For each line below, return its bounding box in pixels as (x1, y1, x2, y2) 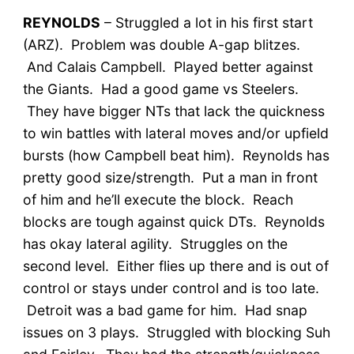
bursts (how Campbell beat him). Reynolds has (22, 146, 330, 164)
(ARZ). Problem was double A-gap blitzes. (22, 36, 300, 53)
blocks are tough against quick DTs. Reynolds (22, 213, 325, 230)
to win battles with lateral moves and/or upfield (22, 124, 329, 141)
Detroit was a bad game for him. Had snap (22, 301, 307, 318)
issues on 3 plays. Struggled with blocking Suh (22, 323, 330, 341)
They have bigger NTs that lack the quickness (22, 102, 325, 119)
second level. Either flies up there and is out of (22, 257, 329, 274)
